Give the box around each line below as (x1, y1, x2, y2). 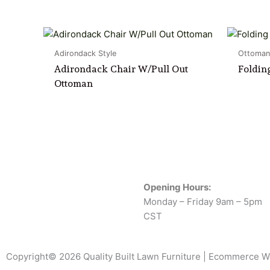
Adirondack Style (54, 48, 116, 58)
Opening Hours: (143, 181, 211, 193)
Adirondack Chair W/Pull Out (54, 63, 188, 75)
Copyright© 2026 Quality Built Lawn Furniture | (6, 250, 209, 262)
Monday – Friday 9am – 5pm (143, 196, 262, 208)
